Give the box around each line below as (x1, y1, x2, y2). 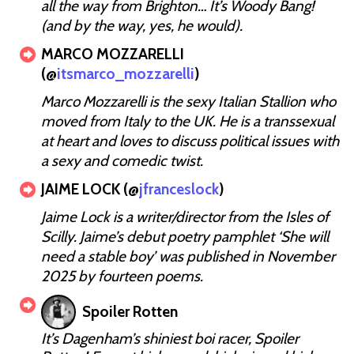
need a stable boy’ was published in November (41, 247, 335, 265)
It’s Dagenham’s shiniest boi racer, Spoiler (41, 329, 299, 348)
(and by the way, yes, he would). (41, 16, 243, 35)
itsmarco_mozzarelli (57, 64, 194, 83)
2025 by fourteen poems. (41, 266, 203, 285)
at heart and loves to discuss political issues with (41, 131, 339, 150)
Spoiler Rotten (82, 302, 178, 321)
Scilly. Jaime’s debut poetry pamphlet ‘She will (41, 227, 329, 246)
